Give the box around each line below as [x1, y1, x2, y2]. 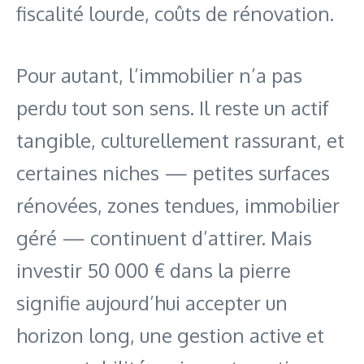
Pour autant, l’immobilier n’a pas [16, 63, 302, 89]
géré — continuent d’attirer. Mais [16, 225, 312, 251]
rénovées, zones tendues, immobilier [16, 193, 340, 219]
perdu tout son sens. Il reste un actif [16, 95, 329, 121]
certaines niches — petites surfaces [16, 160, 330, 186]
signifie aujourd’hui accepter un [16, 290, 288, 316]
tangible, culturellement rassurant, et [16, 128, 344, 154]
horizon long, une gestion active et [16, 323, 324, 349]
